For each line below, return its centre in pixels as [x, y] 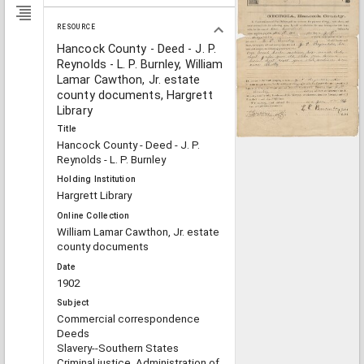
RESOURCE [77, 26]
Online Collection [93, 216]
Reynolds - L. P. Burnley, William [140, 64]
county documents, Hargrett [135, 95]
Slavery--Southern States [118, 349]
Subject [73, 303]
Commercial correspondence [128, 319]
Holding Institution [97, 180]
